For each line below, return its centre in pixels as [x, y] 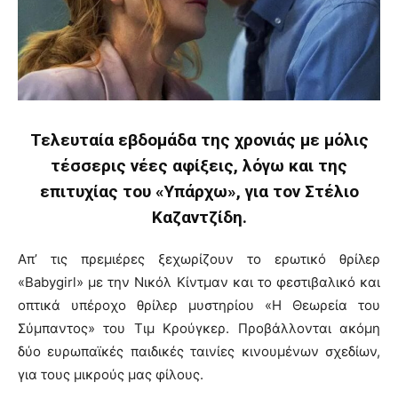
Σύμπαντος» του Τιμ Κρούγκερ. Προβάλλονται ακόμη [199, 329]
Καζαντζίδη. [199, 218]
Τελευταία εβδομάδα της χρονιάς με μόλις [199, 140]
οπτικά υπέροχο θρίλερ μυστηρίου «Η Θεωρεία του [199, 306]
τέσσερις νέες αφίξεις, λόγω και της [199, 166]
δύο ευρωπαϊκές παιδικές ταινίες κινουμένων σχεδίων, [199, 352]
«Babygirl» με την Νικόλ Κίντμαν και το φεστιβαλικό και [199, 283]
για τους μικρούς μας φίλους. [111, 375]
